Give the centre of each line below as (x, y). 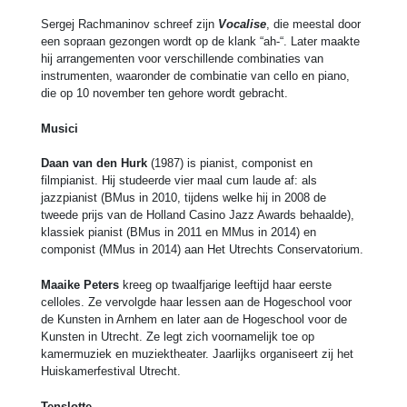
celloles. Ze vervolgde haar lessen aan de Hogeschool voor (196, 303)
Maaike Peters (80, 285)
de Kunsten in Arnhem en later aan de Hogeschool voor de (194, 320)
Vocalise (242, 24)
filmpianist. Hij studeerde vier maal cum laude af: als (179, 181)
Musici (60, 128)
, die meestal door (313, 24)
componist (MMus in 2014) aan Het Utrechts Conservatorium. (202, 250)
